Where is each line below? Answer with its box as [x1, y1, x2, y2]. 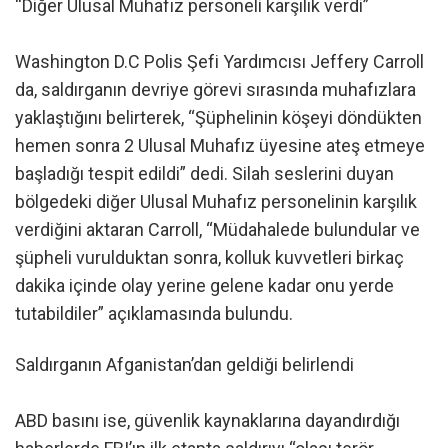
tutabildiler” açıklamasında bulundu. [15, 303, 293, 324]
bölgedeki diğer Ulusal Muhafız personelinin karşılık [15, 191, 417, 212]
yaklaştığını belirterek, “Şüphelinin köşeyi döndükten [15, 107, 422, 128]
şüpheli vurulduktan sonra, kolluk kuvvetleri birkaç [15, 247, 404, 268]
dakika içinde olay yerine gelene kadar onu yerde [15, 275, 394, 296]
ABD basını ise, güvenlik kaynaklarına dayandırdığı [15, 410, 400, 432]
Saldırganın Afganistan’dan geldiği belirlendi [15, 354, 354, 376]
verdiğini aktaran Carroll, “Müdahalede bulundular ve [15, 219, 420, 240]
